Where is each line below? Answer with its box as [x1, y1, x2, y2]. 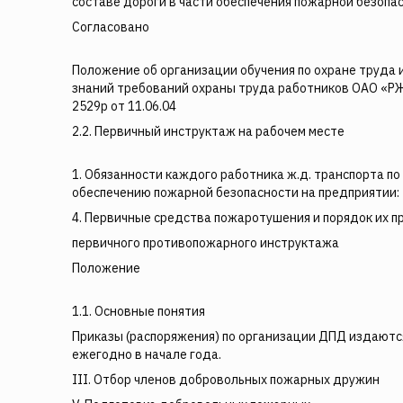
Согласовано [72, 19, 149, 35]
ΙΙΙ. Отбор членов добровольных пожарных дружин [72, 372, 380, 388]
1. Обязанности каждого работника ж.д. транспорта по [72, 166, 400, 183]
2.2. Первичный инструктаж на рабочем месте [72, 123, 345, 139]
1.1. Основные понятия [72, 303, 205, 319]
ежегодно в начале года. [72, 346, 221, 363]
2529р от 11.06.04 [72, 98, 176, 114]
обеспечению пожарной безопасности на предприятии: [72, 184, 399, 201]
